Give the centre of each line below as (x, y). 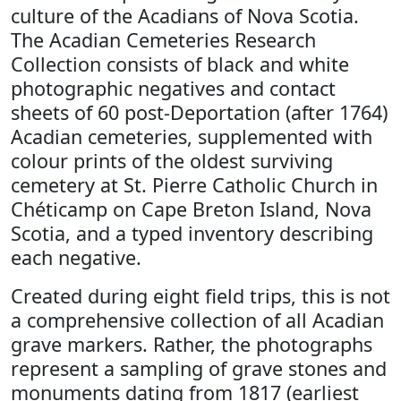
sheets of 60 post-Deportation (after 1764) (199, 112)
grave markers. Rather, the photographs (192, 344)
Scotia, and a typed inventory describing (192, 233)
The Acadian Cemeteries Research (163, 40)
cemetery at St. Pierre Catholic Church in (194, 185)
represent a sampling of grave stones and (199, 368)
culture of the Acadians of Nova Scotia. (185, 16)
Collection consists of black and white (180, 64)
